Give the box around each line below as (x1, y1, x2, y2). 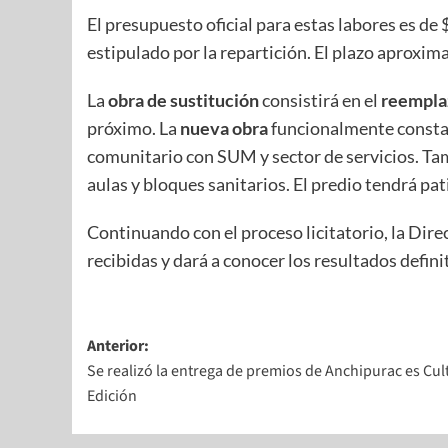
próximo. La (87, 117, 180, 140)
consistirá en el (259, 89, 381, 112)
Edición (87, 385, 137, 408)
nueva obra (180, 117, 268, 140)
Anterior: (87, 335, 149, 358)
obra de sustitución (108, 89, 259, 112)
